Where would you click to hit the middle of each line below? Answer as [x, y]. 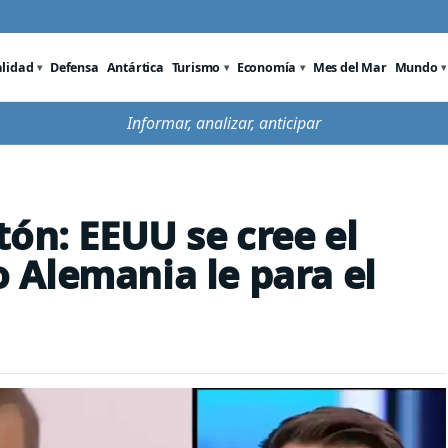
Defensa [74, 67]
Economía [266, 67]
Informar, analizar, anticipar [224, 123]
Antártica [135, 67]
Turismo [196, 67]
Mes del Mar [349, 67]
